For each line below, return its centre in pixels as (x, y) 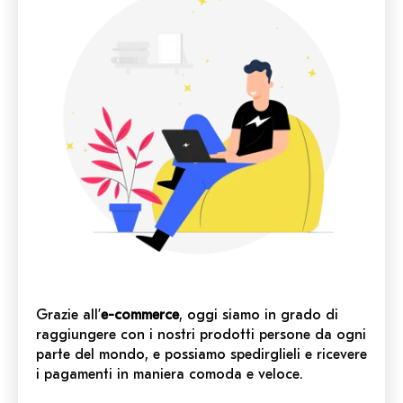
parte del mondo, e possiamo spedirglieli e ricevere (201, 354)
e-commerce (140, 314)
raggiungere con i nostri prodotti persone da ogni (201, 334)
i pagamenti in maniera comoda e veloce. (170, 374)
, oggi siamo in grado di (259, 314)
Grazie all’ (68, 314)
